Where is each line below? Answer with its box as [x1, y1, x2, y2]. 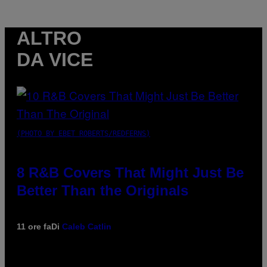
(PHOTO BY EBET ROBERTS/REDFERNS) [17, 129, 150, 138]
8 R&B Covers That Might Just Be [17, 164, 244, 181]
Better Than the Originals [17, 182, 188, 198]
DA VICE [17, 48, 93, 70]
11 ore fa [17, 221, 51, 231]
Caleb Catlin [62, 221, 111, 231]
